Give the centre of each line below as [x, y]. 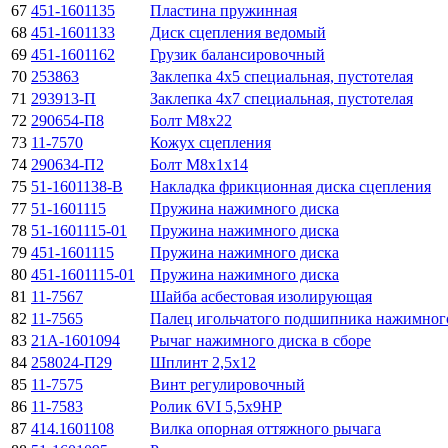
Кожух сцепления [210, 142]
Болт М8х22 [191, 120]
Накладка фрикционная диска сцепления [290, 186]
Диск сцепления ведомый [238, 32]
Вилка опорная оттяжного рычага [265, 428]
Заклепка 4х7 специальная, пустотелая [281, 98]
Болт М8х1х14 [199, 164]
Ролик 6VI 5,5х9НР [216, 406]
